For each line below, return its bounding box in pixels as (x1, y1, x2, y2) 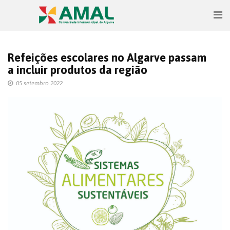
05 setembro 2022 (16, 80, 63, 87)
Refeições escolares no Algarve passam (8, 51, 206, 64)
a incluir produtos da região (8, 63, 147, 76)
